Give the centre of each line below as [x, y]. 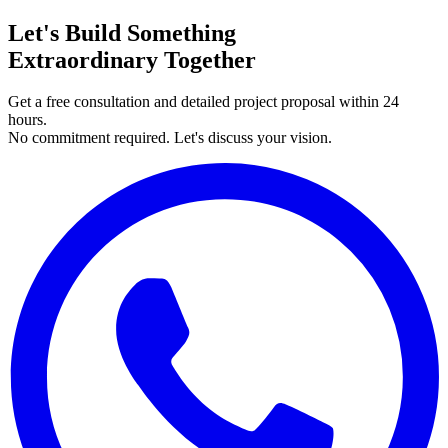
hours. [27, 120]
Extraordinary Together [132, 59]
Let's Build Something [122, 32]
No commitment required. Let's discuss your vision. [170, 138]
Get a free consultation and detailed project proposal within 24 [203, 102]
